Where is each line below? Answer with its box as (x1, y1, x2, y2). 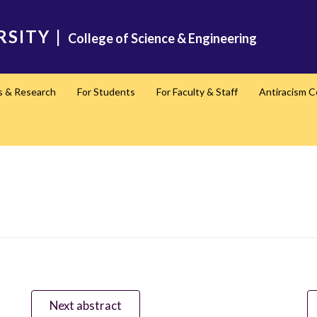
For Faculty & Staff (156, 86, 238, 98)
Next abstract (50, 297, 122, 313)
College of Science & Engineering (68, 30, 257, 46)
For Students (77, 86, 135, 98)
